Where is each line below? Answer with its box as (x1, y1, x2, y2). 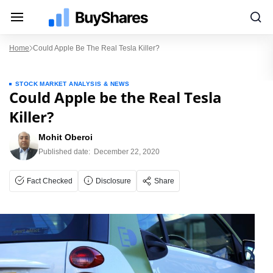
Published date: (38, 147, 90, 156)
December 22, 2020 (94, 147, 160, 156)
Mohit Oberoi (38, 132, 93, 142)
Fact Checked (27, 177, 73, 185)
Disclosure (96, 177, 131, 185)
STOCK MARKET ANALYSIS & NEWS (15, 80, 130, 87)
